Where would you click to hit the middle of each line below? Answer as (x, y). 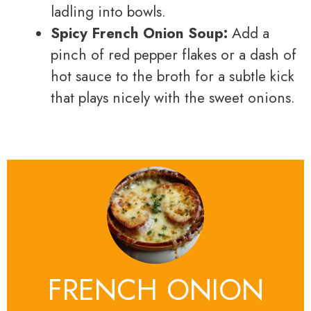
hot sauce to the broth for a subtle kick (173, 76)
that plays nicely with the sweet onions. (173, 98)
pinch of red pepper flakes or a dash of (174, 54)
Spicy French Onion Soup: (139, 33)
